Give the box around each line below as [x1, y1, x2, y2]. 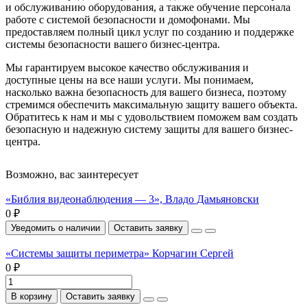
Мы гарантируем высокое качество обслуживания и [5, 61, 249, 73]
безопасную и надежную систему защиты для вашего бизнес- [5, 123, 293, 135]
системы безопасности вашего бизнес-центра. [5, 38, 220, 50]
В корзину [11, 291, 52, 302]
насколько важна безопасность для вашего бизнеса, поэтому [5, 86, 286, 98]
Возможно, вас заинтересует [5, 168, 138, 180]
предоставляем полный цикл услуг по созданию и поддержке [5, 25, 294, 38]
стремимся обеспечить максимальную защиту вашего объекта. [5, 98, 297, 110]
